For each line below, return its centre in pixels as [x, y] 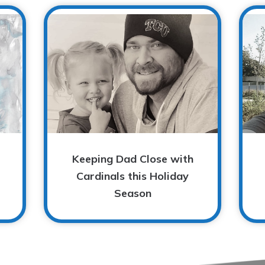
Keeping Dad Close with [132, 159]
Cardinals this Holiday [132, 176]
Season [132, 193]
